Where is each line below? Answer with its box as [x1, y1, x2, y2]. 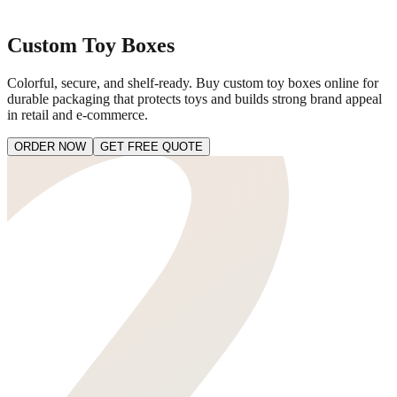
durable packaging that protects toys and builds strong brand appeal [7, 90, 382, 106]
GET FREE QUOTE [100, 139, 203, 153]
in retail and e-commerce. [7, 106, 148, 122]
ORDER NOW [14, 139, 86, 153]
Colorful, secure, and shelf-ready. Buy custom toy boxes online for [7, 74, 378, 90]
